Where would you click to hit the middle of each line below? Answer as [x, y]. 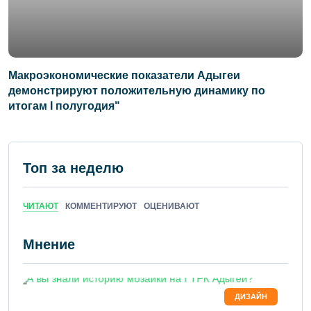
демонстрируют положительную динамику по [137, 90]
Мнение [49, 244]
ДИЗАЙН [251, 296]
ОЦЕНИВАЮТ [171, 206]
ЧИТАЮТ [41, 206]
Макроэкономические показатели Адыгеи [124, 75]
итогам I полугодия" [64, 106]
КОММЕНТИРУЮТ [101, 206]
